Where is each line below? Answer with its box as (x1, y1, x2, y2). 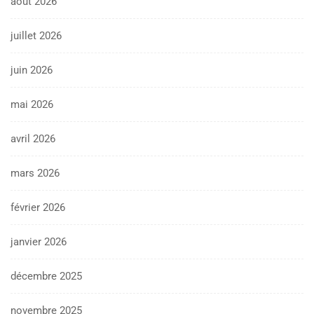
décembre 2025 (11, 269, 82, 282)
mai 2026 (11, 97, 53, 111)
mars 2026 (11, 166, 60, 179)
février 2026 (11, 200, 65, 214)
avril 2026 (11, 132, 55, 145)
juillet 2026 (11, 29, 62, 42)
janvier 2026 (11, 235, 67, 248)
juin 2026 (11, 63, 53, 76)
